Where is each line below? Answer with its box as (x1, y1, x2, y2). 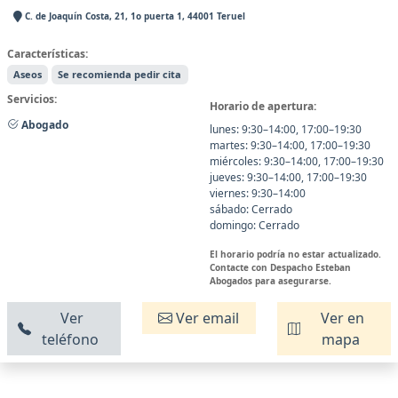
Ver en (316, 307, 364, 328)
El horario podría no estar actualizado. (210, 247, 381, 260)
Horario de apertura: (210, 98, 316, 114)
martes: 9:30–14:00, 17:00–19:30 (210, 137, 370, 153)
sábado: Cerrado (210, 201, 292, 217)
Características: (7, 46, 88, 62)
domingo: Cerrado (210, 217, 299, 233)
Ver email (172, 307, 240, 328)
